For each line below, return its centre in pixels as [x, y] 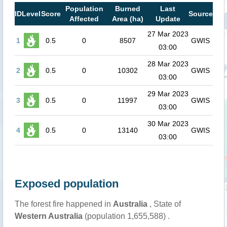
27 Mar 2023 [168, 34]
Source [200, 13]
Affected [84, 18]
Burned [127, 8]
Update [168, 18]
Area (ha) [127, 18]
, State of [164, 204]
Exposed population [66, 183]
